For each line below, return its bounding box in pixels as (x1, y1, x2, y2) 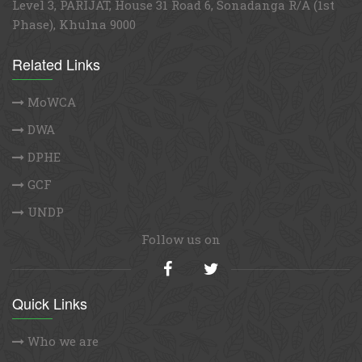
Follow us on (141, 231, 221, 248)
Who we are (24, 333, 99, 350)
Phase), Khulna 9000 (12, 16, 136, 33)
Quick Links (12, 293, 87, 314)
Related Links (12, 53, 100, 75)
